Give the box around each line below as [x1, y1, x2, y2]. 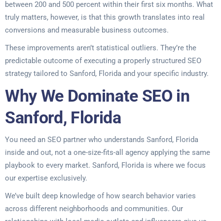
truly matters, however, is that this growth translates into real [5, 13, 205, 22]
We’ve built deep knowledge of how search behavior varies [5, 191, 196, 200]
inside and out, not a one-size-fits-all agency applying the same [5, 148, 210, 157]
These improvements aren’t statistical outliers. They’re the [5, 43, 196, 52]
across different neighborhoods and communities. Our [5, 204, 183, 213]
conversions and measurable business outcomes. [5, 26, 169, 35]
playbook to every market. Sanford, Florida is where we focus [5, 161, 206, 170]
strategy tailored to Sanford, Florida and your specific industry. [5, 69, 209, 78]
